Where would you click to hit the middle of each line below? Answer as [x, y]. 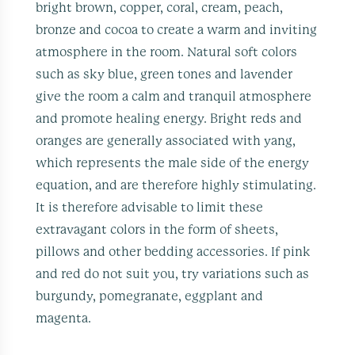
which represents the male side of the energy [173, 163]
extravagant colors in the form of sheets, [157, 229]
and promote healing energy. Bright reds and [169, 118]
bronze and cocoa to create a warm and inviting [177, 30]
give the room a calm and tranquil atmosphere [174, 96]
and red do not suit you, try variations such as [173, 274]
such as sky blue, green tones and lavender [164, 74]
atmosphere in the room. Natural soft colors [167, 52]
